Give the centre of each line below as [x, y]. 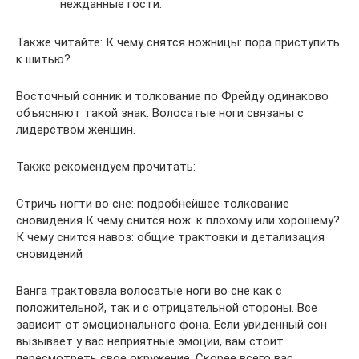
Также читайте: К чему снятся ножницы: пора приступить [178, 43]
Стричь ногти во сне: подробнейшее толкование [153, 204]
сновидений [49, 254]
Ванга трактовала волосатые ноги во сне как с [149, 291]
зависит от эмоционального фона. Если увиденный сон [171, 325]
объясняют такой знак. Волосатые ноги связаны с [160, 113]
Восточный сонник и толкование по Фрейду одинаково [172, 97]
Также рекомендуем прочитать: [106, 167]
